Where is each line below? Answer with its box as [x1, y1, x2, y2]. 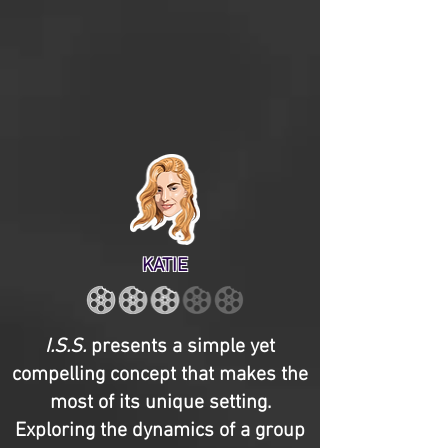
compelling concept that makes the [12, 363, 308, 387]
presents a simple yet [86, 335, 275, 359]
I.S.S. [45, 335, 86, 359]
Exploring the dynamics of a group [15, 419, 305, 443]
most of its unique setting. [49, 391, 271, 415]
